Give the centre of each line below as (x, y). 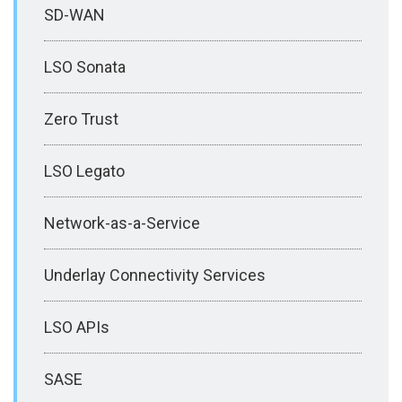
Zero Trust (81, 118)
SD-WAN (74, 14)
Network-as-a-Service (122, 223)
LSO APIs (77, 327)
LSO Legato (84, 170)
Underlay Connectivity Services (155, 275)
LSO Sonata (85, 66)
